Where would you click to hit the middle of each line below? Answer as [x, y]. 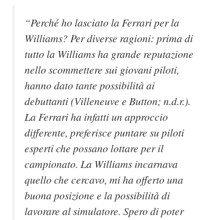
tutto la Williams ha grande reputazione [109, 54]
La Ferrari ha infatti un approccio [96, 117]
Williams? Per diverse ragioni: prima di [109, 38]
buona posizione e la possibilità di [97, 195]
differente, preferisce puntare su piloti [104, 133]
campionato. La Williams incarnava [101, 164]
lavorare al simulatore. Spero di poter [104, 211]
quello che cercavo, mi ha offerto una [104, 180]
